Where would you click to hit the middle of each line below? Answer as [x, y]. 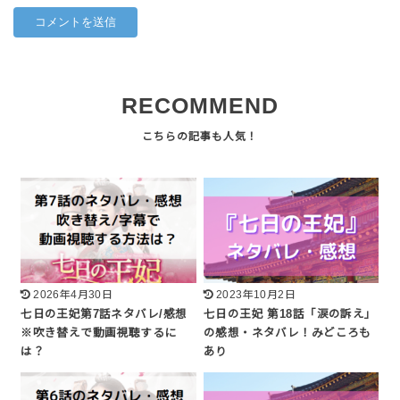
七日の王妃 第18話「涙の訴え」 [290, 314]
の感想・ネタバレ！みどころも [287, 333]
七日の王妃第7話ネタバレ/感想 [104, 314]
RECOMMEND [200, 105]
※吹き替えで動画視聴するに [99, 333]
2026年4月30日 [73, 294]
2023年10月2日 [256, 294]
